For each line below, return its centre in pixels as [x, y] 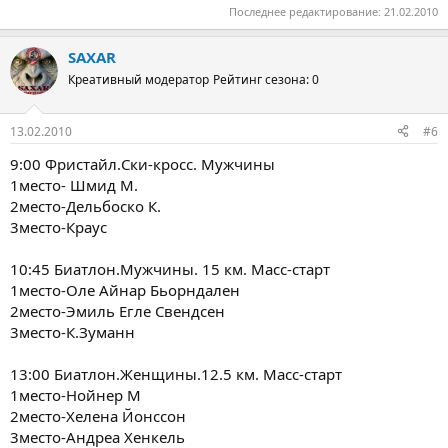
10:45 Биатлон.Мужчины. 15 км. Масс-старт [170, 268]
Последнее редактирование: [306, 11]
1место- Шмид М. [74, 184]
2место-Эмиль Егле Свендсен [117, 310]
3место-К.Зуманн [72, 331]
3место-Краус [58, 226]
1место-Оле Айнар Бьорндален [125, 289]
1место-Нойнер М [75, 394]
